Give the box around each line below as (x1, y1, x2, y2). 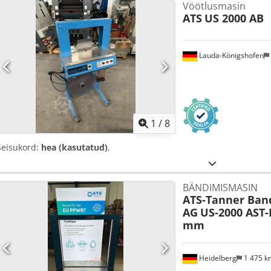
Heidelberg (197, 253, 237, 264)
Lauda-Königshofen (197, 50, 264, 61)
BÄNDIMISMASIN (182, 181, 258, 195)
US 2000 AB (204, 11, 264, 26)
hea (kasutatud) (41, 142, 108, 154)
